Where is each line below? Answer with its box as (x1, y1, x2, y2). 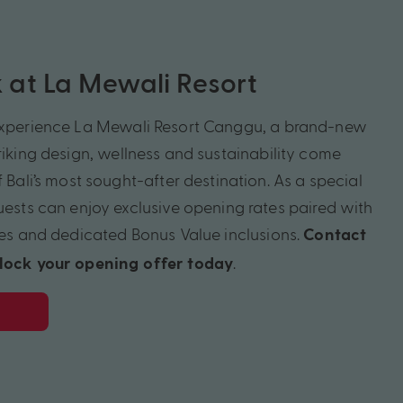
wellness (97, 143, 161, 163)
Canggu (203, 116, 263, 136)
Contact (303, 225, 367, 246)
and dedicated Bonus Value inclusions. (13, 224, 304, 244)
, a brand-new (262, 116, 367, 136)
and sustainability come (160, 143, 342, 163)
